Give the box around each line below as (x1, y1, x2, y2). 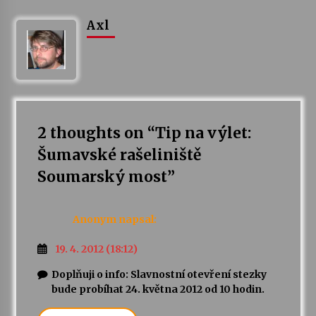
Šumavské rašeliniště (37, 145, 201, 165)
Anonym (72, 212, 116, 226)
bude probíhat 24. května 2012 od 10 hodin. (51, 283, 265, 296)
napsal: (118, 212, 157, 226)
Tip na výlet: (154, 123, 251, 143)
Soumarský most (37, 167, 167, 187)
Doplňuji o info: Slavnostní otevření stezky (51, 268, 267, 281)
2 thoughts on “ (37, 123, 155, 143)
